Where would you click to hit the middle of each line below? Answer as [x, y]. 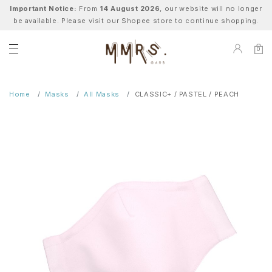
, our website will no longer [211, 8]
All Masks [102, 94]
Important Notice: [43, 8]
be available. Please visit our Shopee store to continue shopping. [136, 21]
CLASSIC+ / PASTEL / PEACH [187, 94]
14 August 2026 [130, 8]
